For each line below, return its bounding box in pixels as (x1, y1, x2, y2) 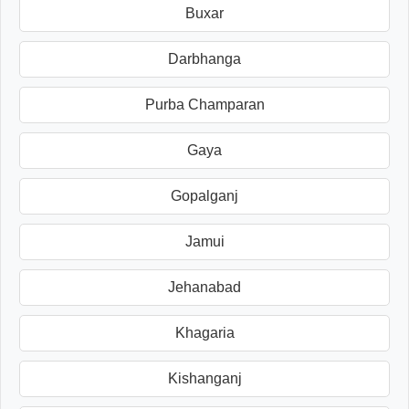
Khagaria (174, 324, 235, 341)
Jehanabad (168, 278, 241, 295)
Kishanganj (167, 370, 242, 386)
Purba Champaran (144, 96, 265, 112)
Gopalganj (171, 187, 238, 204)
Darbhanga (168, 50, 241, 67)
